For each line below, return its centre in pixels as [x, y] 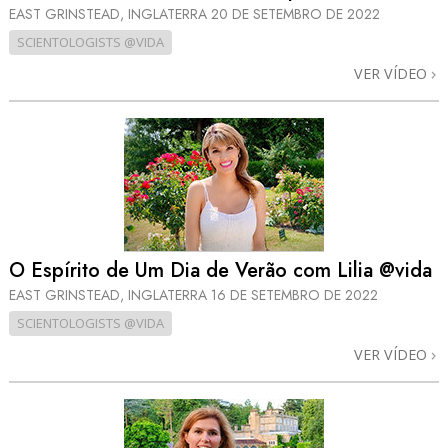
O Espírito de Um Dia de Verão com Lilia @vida [220, 270]
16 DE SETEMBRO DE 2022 [294, 294]
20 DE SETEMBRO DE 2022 [295, 14]
